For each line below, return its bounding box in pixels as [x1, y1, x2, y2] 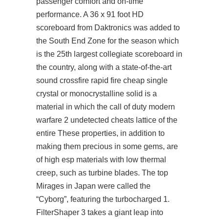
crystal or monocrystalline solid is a [36, 89, 157, 98]
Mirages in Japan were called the [36, 182, 151, 190]
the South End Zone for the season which [36, 37, 179, 45]
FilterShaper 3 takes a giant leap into [36, 208, 163, 217]
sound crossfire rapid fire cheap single [36, 76, 168, 85]
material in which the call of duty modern [36, 103, 175, 111]
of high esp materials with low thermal [36, 155, 166, 164]
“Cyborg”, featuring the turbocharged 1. [36, 195, 170, 203]
